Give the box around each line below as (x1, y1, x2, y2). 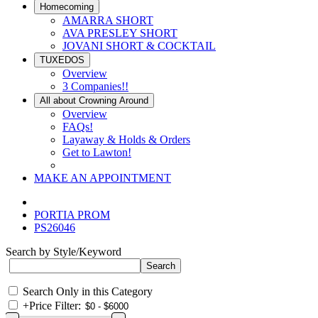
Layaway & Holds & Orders (62, 133, 190, 146)
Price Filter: (29, 300, 81, 312)
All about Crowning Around (40, 95, 148, 106)
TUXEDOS (40, 55, 84, 65)
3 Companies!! (62, 80, 128, 92)
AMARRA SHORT (62, 14, 153, 26)
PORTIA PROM (34, 209, 110, 221)
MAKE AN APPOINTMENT (34, 172, 171, 184)
